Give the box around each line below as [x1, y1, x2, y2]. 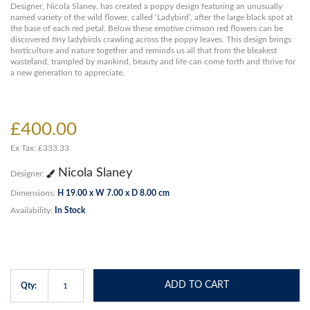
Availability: [10, 206, 55, 215]
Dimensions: [10, 189, 57, 198]
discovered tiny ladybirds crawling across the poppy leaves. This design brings [10, 35, 291, 44]
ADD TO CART [164, 280, 229, 291]
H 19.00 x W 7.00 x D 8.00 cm [57, 189, 170, 198]
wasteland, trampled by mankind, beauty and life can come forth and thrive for [10, 57, 295, 66]
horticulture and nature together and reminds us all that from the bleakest [10, 46, 277, 55]
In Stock [55, 206, 85, 215]
